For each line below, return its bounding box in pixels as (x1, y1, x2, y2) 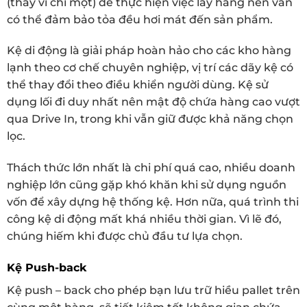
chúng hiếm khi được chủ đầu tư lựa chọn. (7, 230, 243, 243)
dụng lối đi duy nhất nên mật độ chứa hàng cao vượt (7, 95, 300, 109)
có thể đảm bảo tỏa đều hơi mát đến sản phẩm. (7, 12, 273, 26)
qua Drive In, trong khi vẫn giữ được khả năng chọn (7, 112, 293, 126)
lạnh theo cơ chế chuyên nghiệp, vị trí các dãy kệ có (7, 61, 293, 75)
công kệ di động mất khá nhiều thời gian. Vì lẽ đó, (7, 212, 282, 226)
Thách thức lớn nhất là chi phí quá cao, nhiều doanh (7, 161, 295, 175)
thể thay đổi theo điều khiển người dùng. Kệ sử (7, 78, 269, 92)
